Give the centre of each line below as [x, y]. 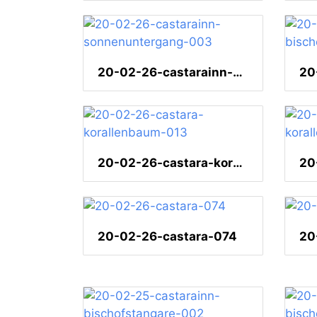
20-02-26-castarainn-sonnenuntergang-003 [238, 72]
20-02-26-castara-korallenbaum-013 [238, 162]
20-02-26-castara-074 [167, 236]
